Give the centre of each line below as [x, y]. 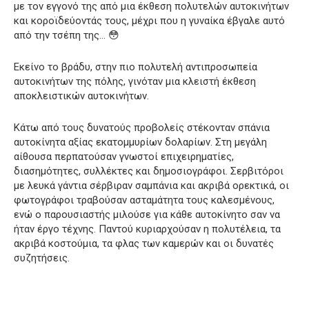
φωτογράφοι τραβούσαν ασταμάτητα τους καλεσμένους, [144, 200]
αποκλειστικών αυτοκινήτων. [81, 96]
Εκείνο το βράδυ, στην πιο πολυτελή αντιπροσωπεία [136, 67]
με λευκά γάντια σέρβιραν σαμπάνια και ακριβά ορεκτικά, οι [151, 185]
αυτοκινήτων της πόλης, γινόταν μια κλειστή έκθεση [135, 81]
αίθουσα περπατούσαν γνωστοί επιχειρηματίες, [124, 156]
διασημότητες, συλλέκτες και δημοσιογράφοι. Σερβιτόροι [149, 171]
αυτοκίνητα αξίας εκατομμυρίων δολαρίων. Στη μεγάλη [140, 142]
